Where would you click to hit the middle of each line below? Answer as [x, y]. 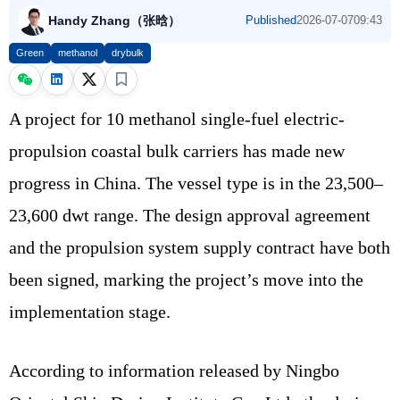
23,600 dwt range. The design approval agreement [190, 216]
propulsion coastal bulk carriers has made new [177, 151]
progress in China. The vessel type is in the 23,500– [196, 183]
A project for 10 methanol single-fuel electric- [177, 119]
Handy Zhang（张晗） [114, 21]
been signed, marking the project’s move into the [186, 280]
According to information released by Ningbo [174, 371]
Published [271, 21]
